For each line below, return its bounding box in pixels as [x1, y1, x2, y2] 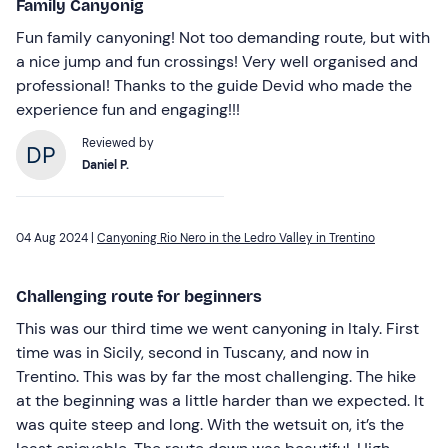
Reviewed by [82, 134, 154, 151]
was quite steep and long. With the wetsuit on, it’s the [16, 413, 404, 435]
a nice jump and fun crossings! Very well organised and [16, 50, 418, 72]
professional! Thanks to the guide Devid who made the [16, 74, 412, 96]
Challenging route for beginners [16, 286, 262, 306]
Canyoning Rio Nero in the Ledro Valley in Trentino [97, 229, 375, 246]
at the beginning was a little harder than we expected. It [16, 389, 424, 411]
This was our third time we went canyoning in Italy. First [16, 317, 419, 339]
